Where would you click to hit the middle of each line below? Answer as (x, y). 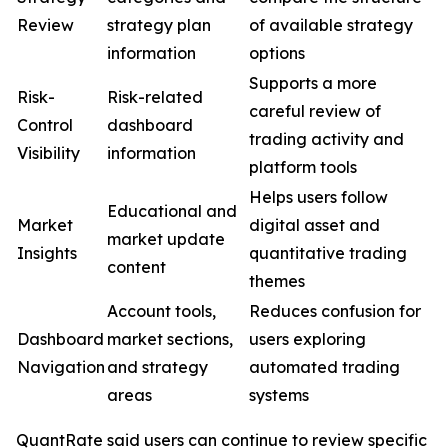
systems (279, 395)
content (136, 267)
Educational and (172, 211)
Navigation (61, 367)
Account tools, (161, 311)
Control (45, 125)
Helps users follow (318, 197)
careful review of (315, 111)
